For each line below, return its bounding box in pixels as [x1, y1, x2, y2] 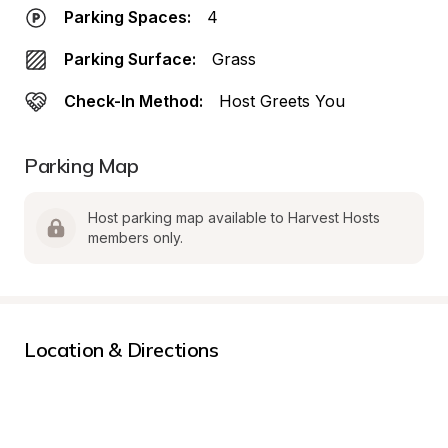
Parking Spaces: [64, 7, 191, 27]
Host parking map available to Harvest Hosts [88, 209, 380, 226]
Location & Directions [24, 337, 219, 362]
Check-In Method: [64, 91, 203, 111]
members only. [88, 229, 183, 246]
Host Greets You [219, 91, 345, 111]
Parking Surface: [64, 49, 196, 69]
